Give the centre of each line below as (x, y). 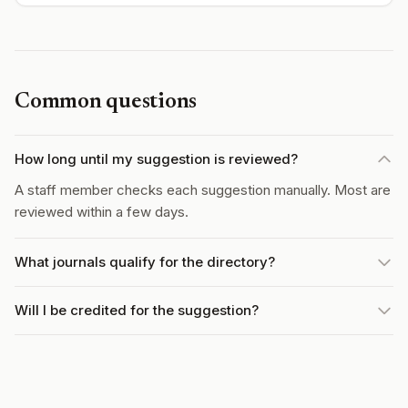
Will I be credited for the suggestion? (137, 310)
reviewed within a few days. (102, 212)
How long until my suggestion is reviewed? (156, 159)
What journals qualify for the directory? (145, 262)
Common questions (106, 102)
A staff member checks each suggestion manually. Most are (203, 190)
